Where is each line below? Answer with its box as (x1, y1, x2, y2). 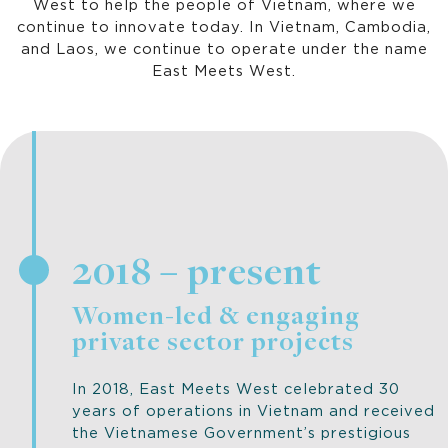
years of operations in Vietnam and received (72, 400, 435, 419)
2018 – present (72, 255, 322, 295)
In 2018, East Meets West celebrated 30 (72, 378, 400, 397)
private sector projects (72, 331, 354, 357)
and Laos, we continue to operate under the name (20, 38, 428, 57)
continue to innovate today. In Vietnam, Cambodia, (17, 16, 431, 35)
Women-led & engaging (72, 305, 360, 331)
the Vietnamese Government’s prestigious (72, 422, 411, 441)
